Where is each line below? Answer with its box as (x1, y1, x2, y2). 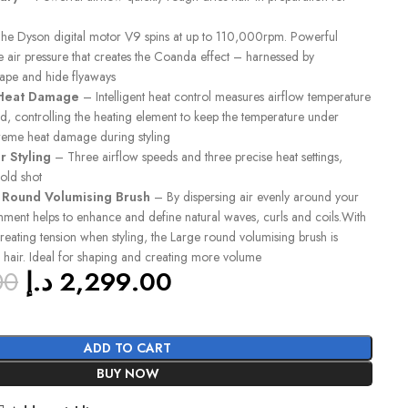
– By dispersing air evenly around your (154, 187, 360, 206)
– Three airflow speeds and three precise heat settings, (51, 147, 343, 166)
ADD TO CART (84, 338, 172, 357)
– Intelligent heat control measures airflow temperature (79, 87, 372, 106)
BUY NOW (96, 363, 159, 382)
